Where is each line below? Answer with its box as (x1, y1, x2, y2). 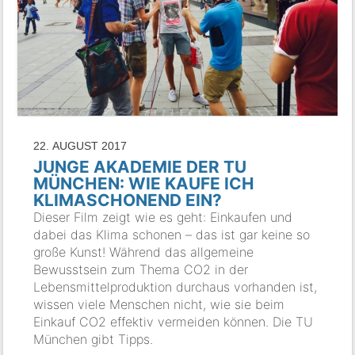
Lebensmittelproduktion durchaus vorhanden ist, (33, 279, 318, 296)
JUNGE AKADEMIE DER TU (33, 157, 247, 177)
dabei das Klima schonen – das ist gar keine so (33, 227, 311, 243)
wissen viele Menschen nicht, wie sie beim (33, 296, 285, 313)
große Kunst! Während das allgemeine (33, 244, 254, 261)
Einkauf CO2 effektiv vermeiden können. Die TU (33, 314, 314, 330)
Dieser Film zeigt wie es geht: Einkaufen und (33, 209, 293, 226)
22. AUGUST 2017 (33, 140, 128, 153)
